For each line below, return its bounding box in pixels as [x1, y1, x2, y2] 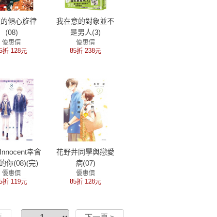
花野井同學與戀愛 [56, 148, 115, 156]
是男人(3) [70, 28, 101, 36]
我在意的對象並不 [56, 17, 115, 25]
